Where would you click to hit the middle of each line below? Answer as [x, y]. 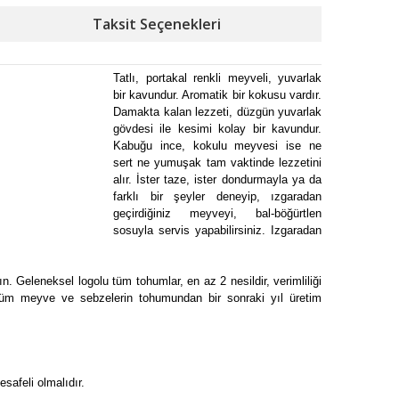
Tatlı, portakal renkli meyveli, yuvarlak [217, 78]
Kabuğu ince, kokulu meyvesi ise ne [217, 146]
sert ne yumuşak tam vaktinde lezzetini [217, 163]
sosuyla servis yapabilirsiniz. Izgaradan [217, 230]
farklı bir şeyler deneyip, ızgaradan [217, 196]
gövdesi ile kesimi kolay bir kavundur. [217, 129]
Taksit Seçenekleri [157, 24]
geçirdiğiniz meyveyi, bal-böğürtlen [217, 213]
